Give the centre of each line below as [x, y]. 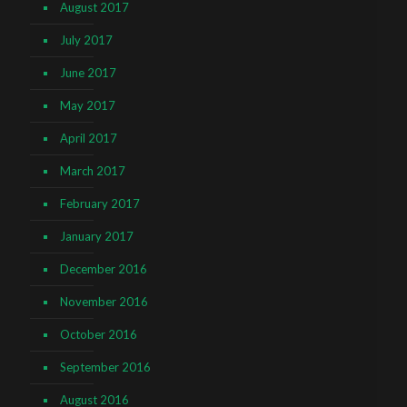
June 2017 [88, 73]
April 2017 [89, 139]
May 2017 [88, 106]
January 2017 [97, 237]
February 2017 [100, 204]
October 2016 [99, 335]
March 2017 [93, 171]
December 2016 [104, 269]
